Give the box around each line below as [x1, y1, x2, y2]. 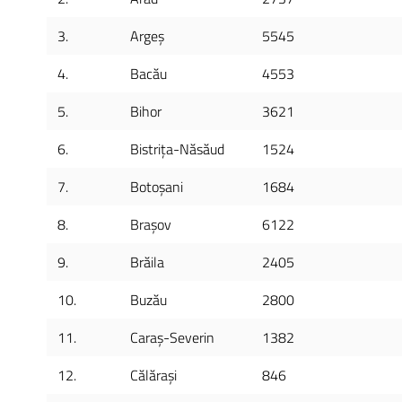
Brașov [130, 214, 171, 235]
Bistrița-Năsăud [130, 138, 224, 160]
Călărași [130, 364, 177, 386]
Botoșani [130, 176, 183, 197]
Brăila [130, 251, 164, 273]
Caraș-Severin [130, 327, 214, 348]
